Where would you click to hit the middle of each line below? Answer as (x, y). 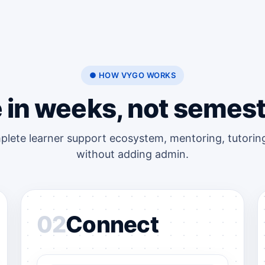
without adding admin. (132, 154)
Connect (112, 224)
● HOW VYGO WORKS (132, 75)
